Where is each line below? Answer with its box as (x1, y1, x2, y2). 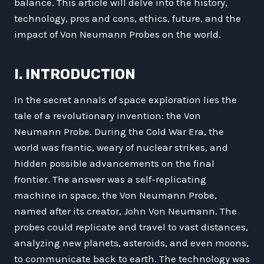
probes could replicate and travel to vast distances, (14, 220, 248, 233)
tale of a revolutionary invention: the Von (14, 109, 201, 121)
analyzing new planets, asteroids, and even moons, (14, 236, 249, 249)
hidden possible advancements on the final (14, 157, 214, 169)
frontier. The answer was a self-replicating (14, 173, 206, 185)
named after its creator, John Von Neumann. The (14, 204, 237, 217)
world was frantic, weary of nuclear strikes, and (14, 141, 228, 153)
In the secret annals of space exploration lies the (14, 93, 237, 105)
